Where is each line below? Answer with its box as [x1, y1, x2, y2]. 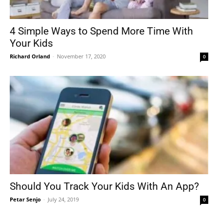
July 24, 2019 [48, 195, 79, 203]
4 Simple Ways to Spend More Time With [10, 25, 193, 37]
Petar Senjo [10, 195, 41, 203]
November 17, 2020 [57, 53, 106, 60]
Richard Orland [10, 53, 50, 60]
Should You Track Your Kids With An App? [10, 180, 199, 192]
